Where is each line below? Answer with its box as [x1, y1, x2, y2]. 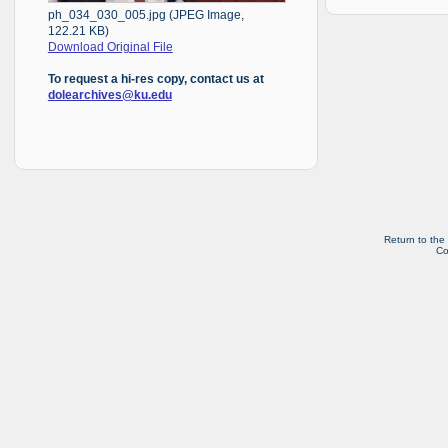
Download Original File [47, 41, 173, 53]
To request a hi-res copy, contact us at [47, 73, 264, 85]
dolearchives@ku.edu [47, 89, 172, 101]
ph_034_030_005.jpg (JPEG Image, [47, 9, 244, 21]
